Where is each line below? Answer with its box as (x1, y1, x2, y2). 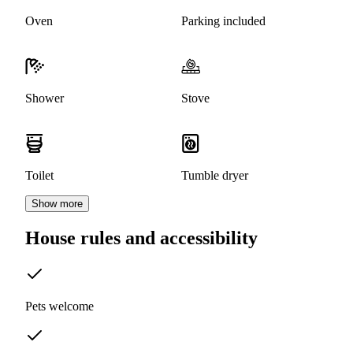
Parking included (181, 14, 266, 28)
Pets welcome (25, 299, 94, 314)
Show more (32, 198, 83, 210)
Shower (25, 91, 64, 106)
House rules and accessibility (25, 228, 258, 249)
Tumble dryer (181, 169, 248, 183)
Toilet (25, 169, 54, 183)
